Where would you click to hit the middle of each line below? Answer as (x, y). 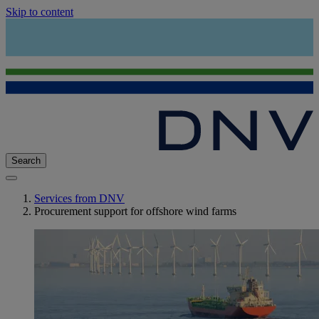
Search (26, 161)
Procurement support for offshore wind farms (135, 211)
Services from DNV (79, 199)
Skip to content (40, 12)
